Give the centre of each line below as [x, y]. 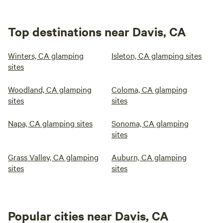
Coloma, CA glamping [149, 89]
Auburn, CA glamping [149, 157]
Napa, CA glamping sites [50, 123]
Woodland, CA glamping [50, 89]
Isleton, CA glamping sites [157, 55]
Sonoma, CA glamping [150, 123]
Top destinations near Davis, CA [97, 31]
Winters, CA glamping [46, 55]
